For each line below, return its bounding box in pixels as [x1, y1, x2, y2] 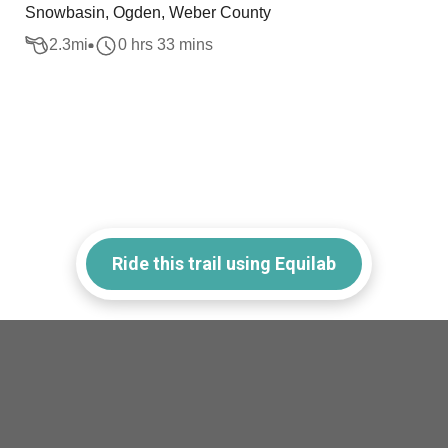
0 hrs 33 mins [118, 36, 214, 54]
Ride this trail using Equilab [112, 252, 336, 274]
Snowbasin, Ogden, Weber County [25, 4, 272, 21]
